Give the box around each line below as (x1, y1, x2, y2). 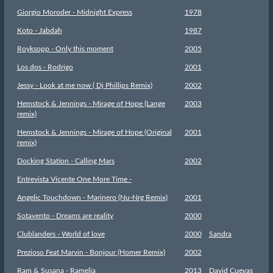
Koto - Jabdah (16, 27, 62, 35)
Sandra (208, 230, 232, 238)
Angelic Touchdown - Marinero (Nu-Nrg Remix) (16, 194, 168, 202)
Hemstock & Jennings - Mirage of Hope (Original (16, 129, 172, 136)
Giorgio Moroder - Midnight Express (16, 9, 132, 16)
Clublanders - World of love (16, 230, 105, 238)
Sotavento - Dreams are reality (16, 212, 113, 220)
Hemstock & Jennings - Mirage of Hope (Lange (16, 100, 165, 108)
